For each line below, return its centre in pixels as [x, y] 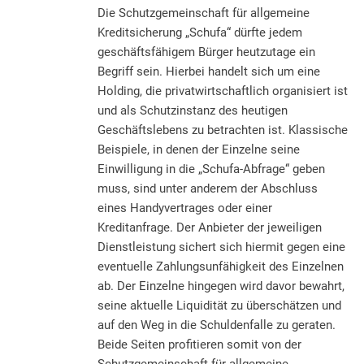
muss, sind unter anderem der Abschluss [208, 188]
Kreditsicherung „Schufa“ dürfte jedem [200, 32]
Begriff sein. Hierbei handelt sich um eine [209, 71]
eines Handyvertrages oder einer [185, 208]
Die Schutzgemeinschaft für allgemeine [204, 13]
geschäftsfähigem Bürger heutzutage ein [206, 52]
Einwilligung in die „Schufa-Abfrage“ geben [211, 169]
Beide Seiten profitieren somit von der [199, 344]
